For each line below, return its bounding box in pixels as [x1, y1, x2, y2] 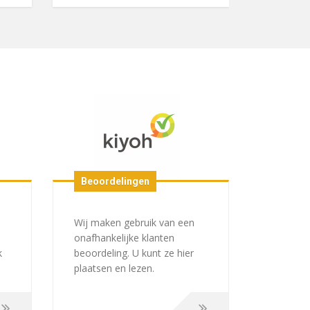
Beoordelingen [81, 175, 149, 187]
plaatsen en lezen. [74, 261, 154, 275]
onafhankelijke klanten [74, 230, 174, 244]
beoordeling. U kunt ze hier [74, 246, 194, 259]
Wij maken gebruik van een [74, 215, 194, 229]
